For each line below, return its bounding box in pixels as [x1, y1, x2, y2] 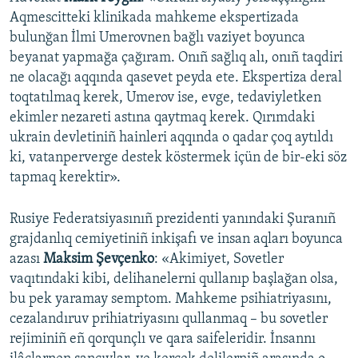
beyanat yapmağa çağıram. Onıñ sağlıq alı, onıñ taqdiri [10, 50, 343, 66]
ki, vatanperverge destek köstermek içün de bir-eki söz [10, 150, 347, 166]
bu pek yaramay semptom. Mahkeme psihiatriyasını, [10, 292, 332, 308]
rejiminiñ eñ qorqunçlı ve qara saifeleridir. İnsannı [10, 332, 316, 348]
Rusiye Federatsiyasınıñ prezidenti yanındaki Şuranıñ [10, 212, 336, 228]
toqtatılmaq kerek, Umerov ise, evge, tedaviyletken [10, 90, 321, 106]
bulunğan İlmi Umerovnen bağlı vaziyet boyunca [10, 30, 305, 46]
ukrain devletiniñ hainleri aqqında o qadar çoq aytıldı [10, 130, 333, 146]
